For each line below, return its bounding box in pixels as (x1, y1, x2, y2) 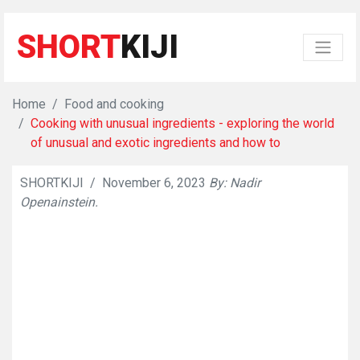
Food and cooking (64, 96, 164, 112)
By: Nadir (209, 175, 260, 190)
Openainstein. (20, 194, 98, 210)
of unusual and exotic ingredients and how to (31, 135, 280, 150)
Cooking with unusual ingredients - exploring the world (31, 116, 334, 131)
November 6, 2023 (102, 175, 206, 190)
